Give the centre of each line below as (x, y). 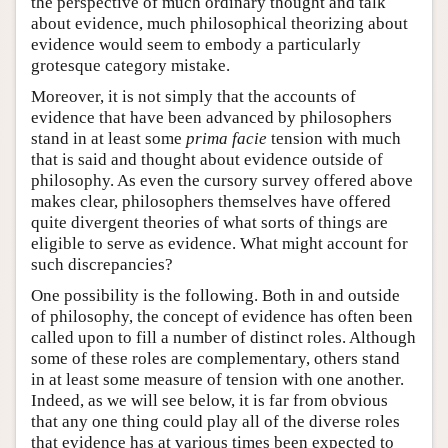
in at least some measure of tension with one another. (217, 379)
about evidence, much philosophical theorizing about (219, 23)
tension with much (334, 138)
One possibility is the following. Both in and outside (215, 295)
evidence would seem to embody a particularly (196, 44)
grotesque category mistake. (130, 65)
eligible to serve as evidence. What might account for (219, 243)
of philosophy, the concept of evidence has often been (222, 316)
